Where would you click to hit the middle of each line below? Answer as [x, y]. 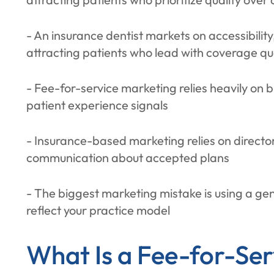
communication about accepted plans [128, 157]
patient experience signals [97, 105]
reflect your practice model [98, 210]
